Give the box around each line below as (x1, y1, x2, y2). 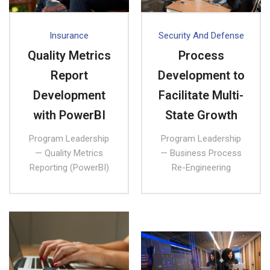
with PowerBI (33, 107, 105, 122)
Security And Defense (158, 30, 244, 41)
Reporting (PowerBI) (29, 162, 109, 173)
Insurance (49, 30, 89, 41)
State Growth (165, 107, 237, 122)
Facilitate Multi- (159, 87, 243, 102)
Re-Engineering (171, 162, 231, 173)
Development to (157, 67, 245, 83)
